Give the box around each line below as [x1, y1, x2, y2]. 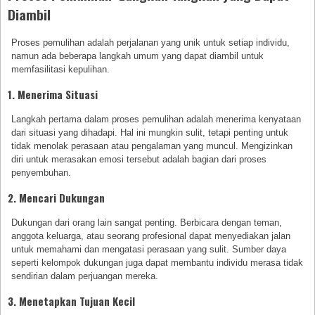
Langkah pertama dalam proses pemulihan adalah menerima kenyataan [11, 114, 302, 125]
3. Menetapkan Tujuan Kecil [8, 293, 135, 309]
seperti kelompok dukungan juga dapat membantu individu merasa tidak [11, 257, 304, 269]
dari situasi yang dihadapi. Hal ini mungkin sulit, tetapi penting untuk [11, 127, 289, 139]
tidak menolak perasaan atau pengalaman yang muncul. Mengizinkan [11, 141, 293, 152]
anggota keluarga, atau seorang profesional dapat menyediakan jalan [11, 231, 291, 242]
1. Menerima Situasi [8, 86, 98, 103]
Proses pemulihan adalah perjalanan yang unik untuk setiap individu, [11, 37, 290, 49]
